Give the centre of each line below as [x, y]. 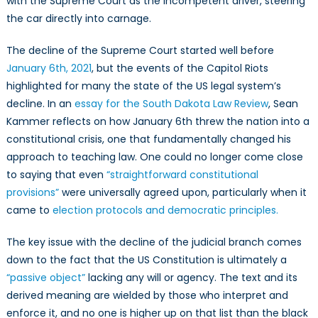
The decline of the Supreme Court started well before [140, 51]
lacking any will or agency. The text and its [191, 278]
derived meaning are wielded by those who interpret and [147, 296]
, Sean [283, 104]
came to [29, 210]
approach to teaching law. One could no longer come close [154, 157]
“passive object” [45, 278]
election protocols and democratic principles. [165, 210]
